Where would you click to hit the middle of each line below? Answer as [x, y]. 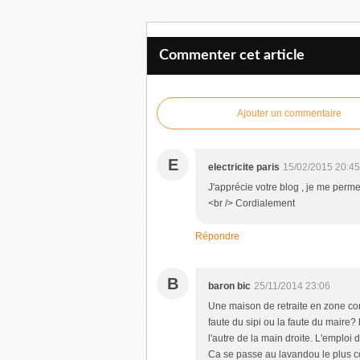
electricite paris [244, 167]
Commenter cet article [232, 55]
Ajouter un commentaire [289, 113]
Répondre [217, 236]
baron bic [229, 286]
